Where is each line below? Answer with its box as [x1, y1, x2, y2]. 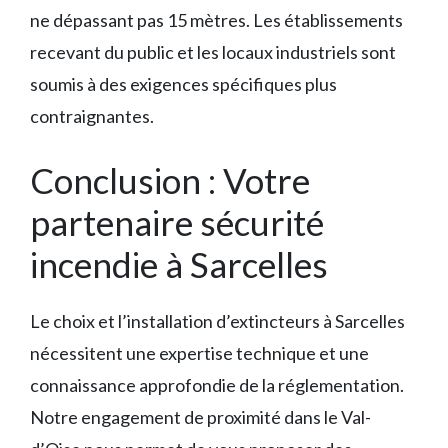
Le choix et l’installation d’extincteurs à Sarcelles [30, 310, 405, 333]
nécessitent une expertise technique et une [30, 342, 369, 365]
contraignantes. [30, 105, 154, 128]
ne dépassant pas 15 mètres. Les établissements [30, 9, 403, 32]
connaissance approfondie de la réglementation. [30, 374, 404, 397]
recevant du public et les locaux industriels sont [30, 41, 396, 64]
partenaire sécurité [30, 201, 324, 244]
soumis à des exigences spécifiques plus [30, 73, 337, 96]
